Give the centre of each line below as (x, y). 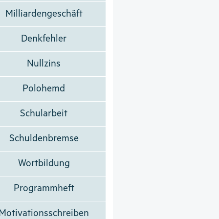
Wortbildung (44, 163)
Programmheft (44, 188)
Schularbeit (44, 113)
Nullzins (44, 64)
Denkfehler (44, 39)
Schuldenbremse (44, 138)
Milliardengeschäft (44, 14)
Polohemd (44, 88)
